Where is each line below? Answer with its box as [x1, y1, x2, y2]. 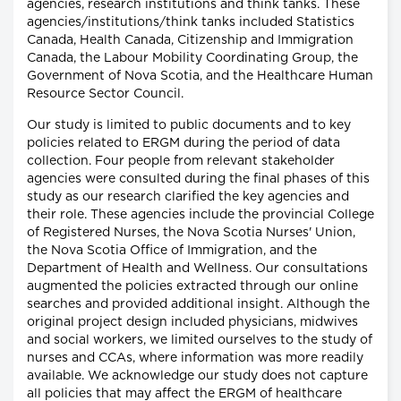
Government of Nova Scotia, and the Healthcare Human [27, 70, 373, 83]
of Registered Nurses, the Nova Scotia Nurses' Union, [27, 226, 355, 240]
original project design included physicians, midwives [27, 316, 358, 329]
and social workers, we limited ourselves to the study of [27, 334, 372, 347]
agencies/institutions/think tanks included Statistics [27, 16, 354, 30]
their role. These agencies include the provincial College [27, 209, 374, 222]
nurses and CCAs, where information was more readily [27, 352, 363, 365]
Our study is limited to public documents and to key [27, 119, 351, 132]
